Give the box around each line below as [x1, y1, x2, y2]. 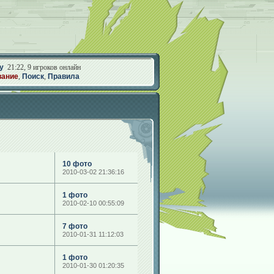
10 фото [62, 160, 92, 168]
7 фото [62, 222, 87, 231]
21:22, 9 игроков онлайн [4, 63, 81, 72]
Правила [48, 72, 80, 81]
